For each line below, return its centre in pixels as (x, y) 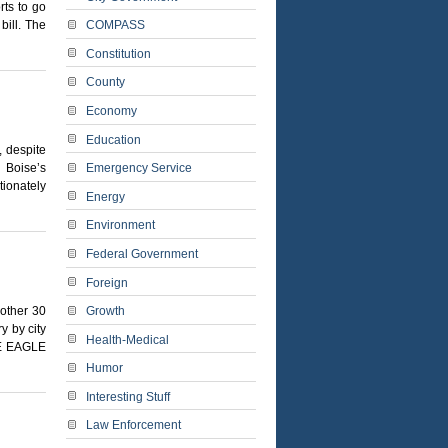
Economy (111, 110)
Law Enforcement (133, 425)
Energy (105, 196)
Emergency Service (139, 168)
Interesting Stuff (128, 396)
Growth (105, 311)
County (105, 82)
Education (113, 139)
